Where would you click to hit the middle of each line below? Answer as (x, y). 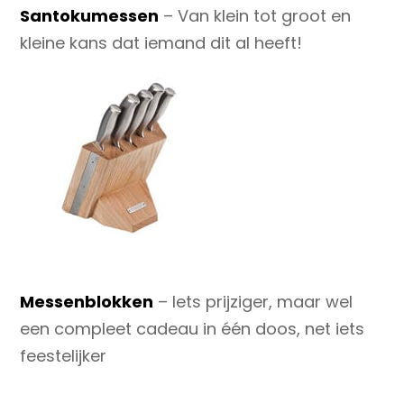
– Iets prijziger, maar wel (253, 301)
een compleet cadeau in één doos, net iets (193, 328)
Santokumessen (90, 16)
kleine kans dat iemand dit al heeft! (161, 43)
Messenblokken (87, 301)
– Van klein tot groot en (257, 16)
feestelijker (64, 355)
